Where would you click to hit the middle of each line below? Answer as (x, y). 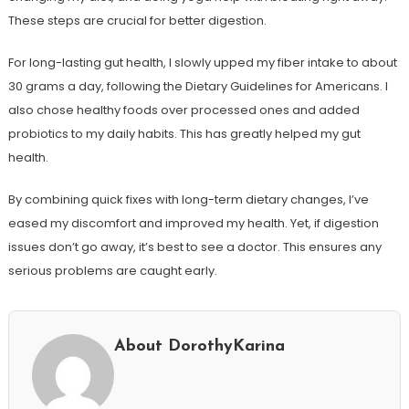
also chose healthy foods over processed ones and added (184, 110)
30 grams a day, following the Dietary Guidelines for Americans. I (198, 87)
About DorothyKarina (199, 347)
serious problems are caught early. (112, 271)
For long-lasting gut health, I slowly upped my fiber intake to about (202, 63)
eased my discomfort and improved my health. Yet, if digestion (193, 224)
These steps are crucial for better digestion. (137, 21)
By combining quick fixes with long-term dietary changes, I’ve (188, 200)
